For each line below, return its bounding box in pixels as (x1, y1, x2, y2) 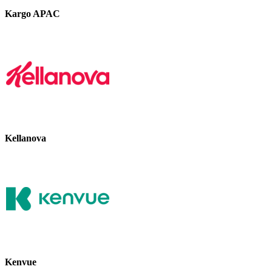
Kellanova (5, 132, 46, 143)
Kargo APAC (5, 8, 60, 19)
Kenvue (5, 257, 36, 268)
